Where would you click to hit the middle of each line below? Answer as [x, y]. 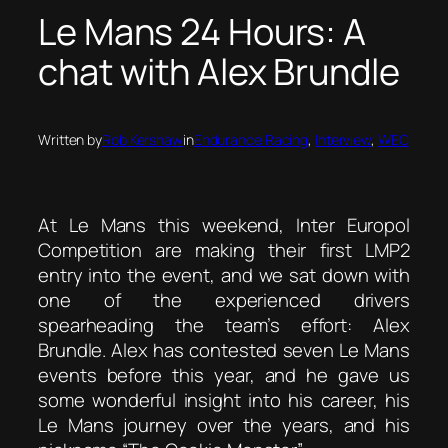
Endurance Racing [251, 139]
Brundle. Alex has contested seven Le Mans [224, 349]
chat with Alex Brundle [219, 71]
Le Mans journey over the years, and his [224, 424]
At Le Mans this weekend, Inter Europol [224, 224]
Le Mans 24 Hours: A [202, 31]
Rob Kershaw [142, 139]
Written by [70, 139]
